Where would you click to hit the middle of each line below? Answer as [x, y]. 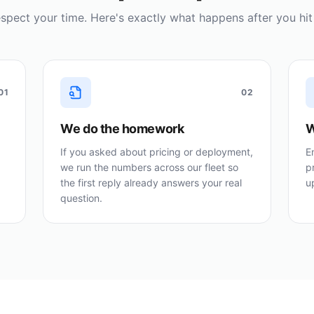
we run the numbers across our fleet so [150, 167]
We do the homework [122, 129]
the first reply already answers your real [151, 183]
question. [82, 198]
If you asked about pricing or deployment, [157, 152]
